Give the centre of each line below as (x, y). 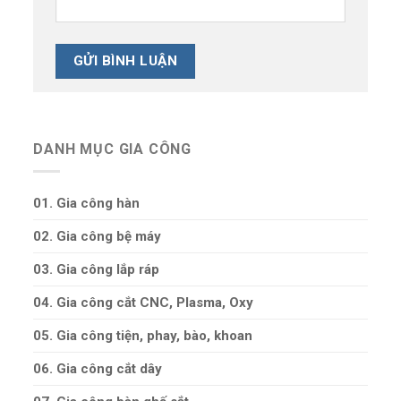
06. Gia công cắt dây (98, 368)
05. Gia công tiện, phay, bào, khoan (143, 335)
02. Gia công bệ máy (98, 236)
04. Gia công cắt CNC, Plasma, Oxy (144, 302)
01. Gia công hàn (87, 203)
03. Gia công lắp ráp (97, 269)
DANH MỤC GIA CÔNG (113, 149)
